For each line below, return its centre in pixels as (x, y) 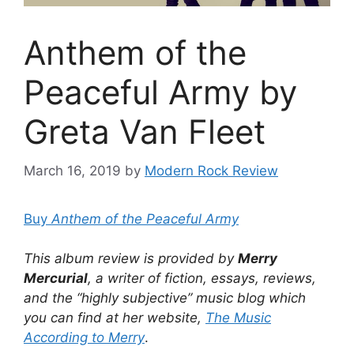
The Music (238, 318)
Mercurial (56, 279)
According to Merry (84, 338)
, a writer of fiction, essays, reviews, (202, 279)
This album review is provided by (131, 259)
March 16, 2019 (72, 170)
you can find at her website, (115, 318)
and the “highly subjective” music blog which (165, 298)
